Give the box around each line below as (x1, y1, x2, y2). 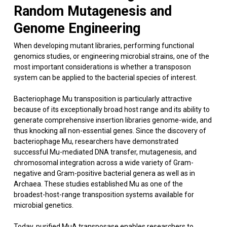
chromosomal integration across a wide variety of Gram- (13, 159, 194, 167)
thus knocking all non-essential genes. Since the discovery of (13, 127, 206, 135)
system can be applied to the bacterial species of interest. (13, 73, 197, 82)
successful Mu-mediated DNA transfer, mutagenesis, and (13, 148, 197, 156)
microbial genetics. (13, 201, 73, 209)
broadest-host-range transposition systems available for (13, 191, 194, 199)
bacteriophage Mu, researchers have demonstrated (13, 137, 178, 145)
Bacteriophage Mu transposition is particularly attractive (13, 95, 192, 103)
